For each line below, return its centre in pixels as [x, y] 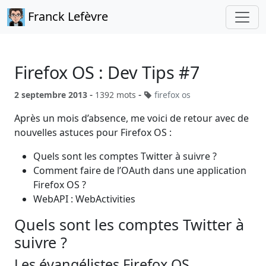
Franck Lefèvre [66, 16]
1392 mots [115, 95]
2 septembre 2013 [51, 95]
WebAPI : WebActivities [84, 199]
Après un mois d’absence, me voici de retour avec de [132, 118]
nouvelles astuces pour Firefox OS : [93, 132]
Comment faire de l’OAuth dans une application [140, 170]
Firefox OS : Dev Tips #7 [107, 72]
